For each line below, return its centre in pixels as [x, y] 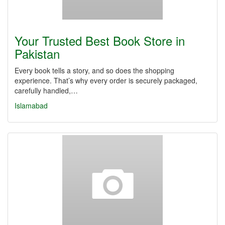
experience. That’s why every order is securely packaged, [106, 80]
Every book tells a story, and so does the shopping [94, 70]
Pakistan [37, 53]
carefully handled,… [46, 90]
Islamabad [31, 105]
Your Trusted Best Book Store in [100, 40]
